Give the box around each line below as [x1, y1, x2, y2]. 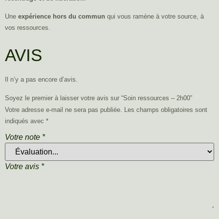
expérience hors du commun [18, 12, 105, 20]
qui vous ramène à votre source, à [105, 12, 204, 20]
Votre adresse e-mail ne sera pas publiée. [5, 106, 122, 113]
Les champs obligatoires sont [124, 106, 207, 113]
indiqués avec [5, 117, 46, 125]
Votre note [5, 133, 42, 142]
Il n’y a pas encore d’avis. [5, 76, 78, 84]
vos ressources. [5, 23, 50, 31]
